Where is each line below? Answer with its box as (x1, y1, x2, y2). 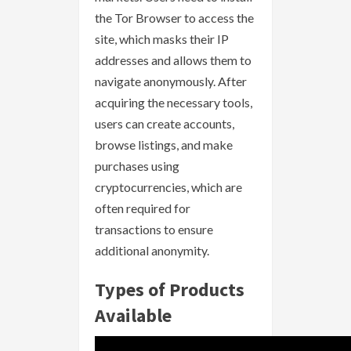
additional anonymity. (95, 243, 209, 259)
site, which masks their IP (95, 31, 229, 47)
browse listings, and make (95, 137, 233, 153)
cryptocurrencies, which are (95, 179, 242, 195)
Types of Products (95, 277, 244, 302)
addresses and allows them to (95, 52, 251, 68)
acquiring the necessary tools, (95, 95, 252, 110)
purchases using (95, 158, 179, 174)
